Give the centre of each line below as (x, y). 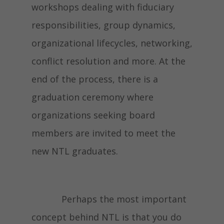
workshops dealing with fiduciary (102, 7)
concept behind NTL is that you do (106, 217)
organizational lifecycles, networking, (112, 43)
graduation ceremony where (92, 97)
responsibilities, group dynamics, (103, 25)
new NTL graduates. (74, 151)
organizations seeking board (93, 115)
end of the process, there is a (94, 79)
